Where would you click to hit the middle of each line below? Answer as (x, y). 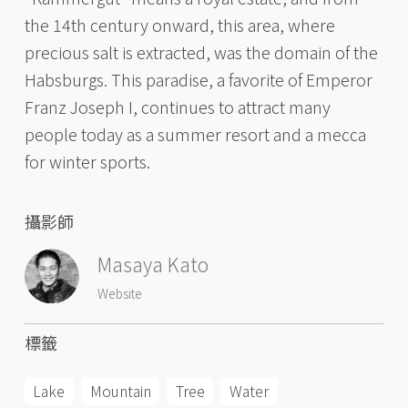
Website (119, 293)
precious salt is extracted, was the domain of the (201, 51)
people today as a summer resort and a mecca (195, 133)
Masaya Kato (153, 265)
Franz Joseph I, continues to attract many (177, 106)
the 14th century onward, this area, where (179, 24)
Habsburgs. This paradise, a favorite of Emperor (198, 79)
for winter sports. (87, 161)
